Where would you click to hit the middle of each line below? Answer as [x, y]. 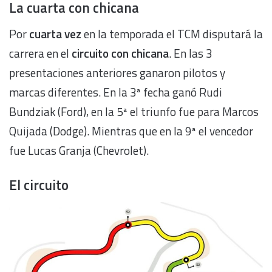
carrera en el [40, 53]
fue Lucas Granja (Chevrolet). [79, 151]
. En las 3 [191, 53]
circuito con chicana [120, 53]
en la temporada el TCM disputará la [172, 34]
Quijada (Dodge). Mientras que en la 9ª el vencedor [131, 131]
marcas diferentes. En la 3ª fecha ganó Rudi [116, 92]
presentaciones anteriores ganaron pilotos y [117, 73]
